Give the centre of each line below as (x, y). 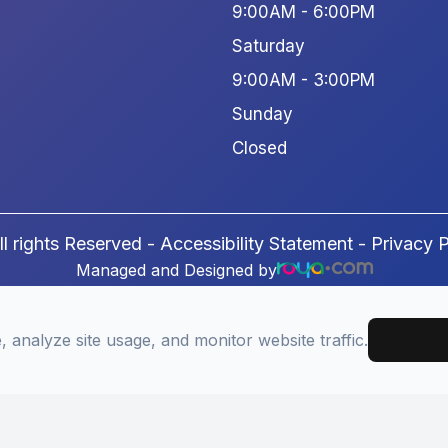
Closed (259, 147)
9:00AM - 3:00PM (303, 79)
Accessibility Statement (256, 243)
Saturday (268, 45)
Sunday (262, 113)
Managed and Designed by (176, 269)
